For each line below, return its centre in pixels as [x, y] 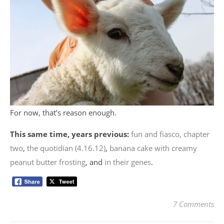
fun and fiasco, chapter [170, 134]
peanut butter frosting [48, 162]
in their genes [128, 162]
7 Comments [193, 204]
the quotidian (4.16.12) [66, 148]
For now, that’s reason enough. [63, 112]
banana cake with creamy [153, 148]
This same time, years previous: [69, 134]
